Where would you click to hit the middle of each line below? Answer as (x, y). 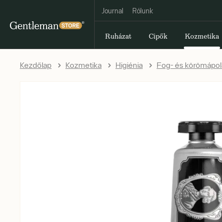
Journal (112, 11)
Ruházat (118, 36)
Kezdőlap (36, 65)
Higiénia (129, 65)
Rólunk (143, 11)
